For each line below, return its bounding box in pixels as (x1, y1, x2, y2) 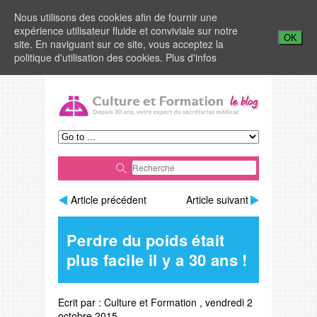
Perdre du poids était (67, 228, 225, 251)
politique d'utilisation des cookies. (14, 50, 166, 64)
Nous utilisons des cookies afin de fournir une (14, 10, 217, 24)
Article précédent (71, 192, 146, 207)
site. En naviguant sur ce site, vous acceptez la (14, 37, 224, 51)
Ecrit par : (58, 294, 104, 309)
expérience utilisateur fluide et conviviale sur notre (14, 23, 238, 38)
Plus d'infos (166, 50, 217, 64)
